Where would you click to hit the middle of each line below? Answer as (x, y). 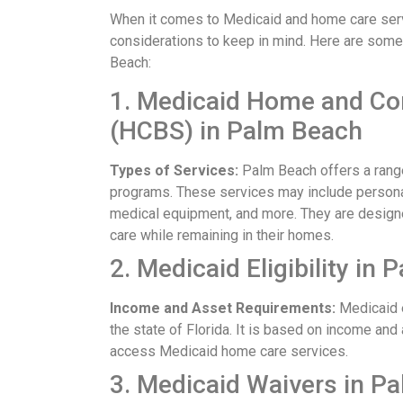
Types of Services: (174, 171)
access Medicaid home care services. (229, 352)
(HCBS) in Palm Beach (236, 131)
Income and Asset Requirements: (223, 309)
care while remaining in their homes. (222, 236)
